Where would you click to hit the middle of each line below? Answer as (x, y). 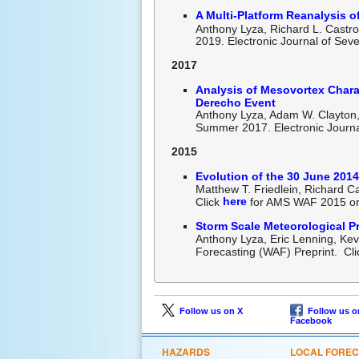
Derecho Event (236, 103)
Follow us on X (209, 311)
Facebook (311, 321)
